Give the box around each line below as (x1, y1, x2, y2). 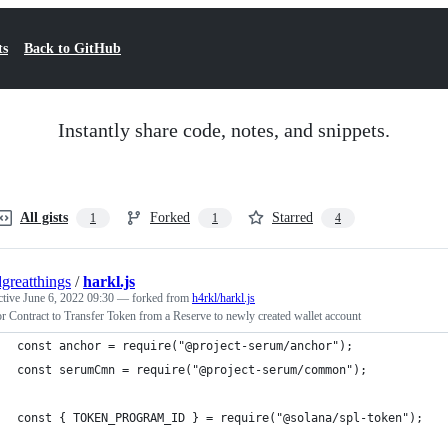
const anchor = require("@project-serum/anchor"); (17, 339, 353, 353)
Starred (272, 210, 313, 225)
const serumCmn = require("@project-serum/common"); (17, 363, 367, 377)
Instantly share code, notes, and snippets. (58, 119, 390, 141)
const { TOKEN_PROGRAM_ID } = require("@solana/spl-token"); (17, 411, 423, 425)
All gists (20, 210, 68, 225)
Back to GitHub (24, 41, 121, 56)
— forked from (117, 291, 192, 305)
